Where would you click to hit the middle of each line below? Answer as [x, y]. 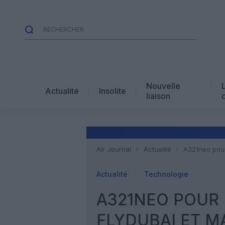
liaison [158, 96]
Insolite [113, 91]
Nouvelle [163, 86]
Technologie [166, 174]
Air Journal [114, 149]
